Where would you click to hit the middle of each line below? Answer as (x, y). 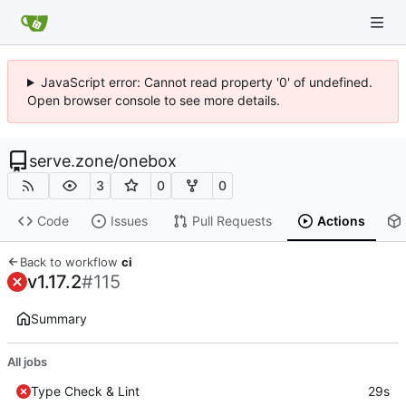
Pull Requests (232, 221)
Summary (59, 318)
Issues (129, 221)
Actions (341, 221)
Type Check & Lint (85, 391)
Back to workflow (71, 261)
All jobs (27, 361)
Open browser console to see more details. (154, 100)
